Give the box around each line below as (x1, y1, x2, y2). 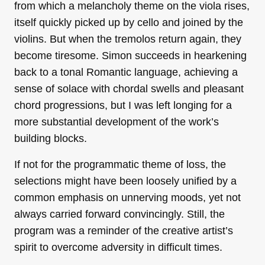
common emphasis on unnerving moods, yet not (14, 191, 241, 203)
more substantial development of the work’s (14, 115, 219, 128)
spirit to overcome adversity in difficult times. (14, 241, 222, 253)
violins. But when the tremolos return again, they (14, 33, 241, 45)
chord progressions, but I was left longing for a (14, 99, 232, 111)
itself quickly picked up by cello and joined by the (14, 16, 243, 28)
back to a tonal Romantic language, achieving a (14, 66, 238, 78)
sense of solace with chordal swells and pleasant (14, 82, 244, 95)
